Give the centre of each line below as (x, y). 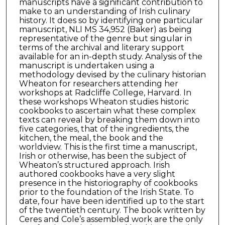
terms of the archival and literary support (101, 47)
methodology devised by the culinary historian (112, 74)
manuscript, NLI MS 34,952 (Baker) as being (105, 29)
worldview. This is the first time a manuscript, (108, 147)
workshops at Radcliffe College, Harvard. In (105, 92)
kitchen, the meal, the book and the (91, 138)
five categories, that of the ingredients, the (104, 129)
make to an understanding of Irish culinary (104, 11)
